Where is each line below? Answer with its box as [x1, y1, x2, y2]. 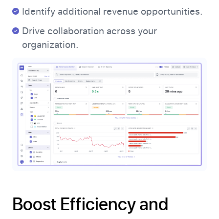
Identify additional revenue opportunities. [22, 6, 203, 18]
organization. [22, 39, 79, 51]
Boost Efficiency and [12, 192, 168, 215]
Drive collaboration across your [22, 25, 157, 37]
